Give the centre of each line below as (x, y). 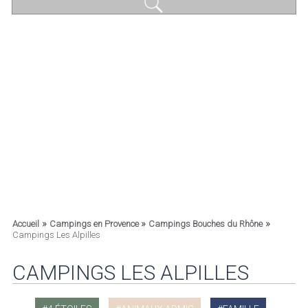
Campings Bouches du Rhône (205, 224)
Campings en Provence (95, 224)
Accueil (25, 224)
